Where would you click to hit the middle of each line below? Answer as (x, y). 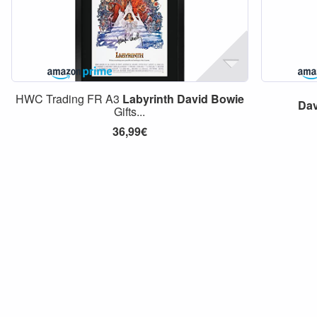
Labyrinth (148, 99)
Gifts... (130, 111)
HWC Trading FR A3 (69, 99)
